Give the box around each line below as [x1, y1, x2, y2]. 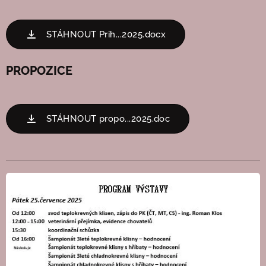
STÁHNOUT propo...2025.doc [46, 113, 170, 124]
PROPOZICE [6, 63, 72, 78]
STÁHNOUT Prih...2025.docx [46, 28, 166, 40]
